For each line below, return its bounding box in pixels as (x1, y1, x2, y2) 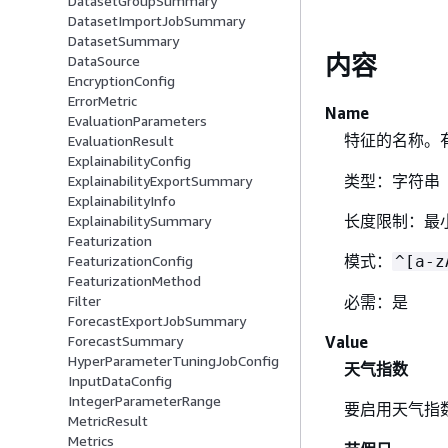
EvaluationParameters (68, 112, 207, 130)
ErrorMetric (68, 92, 137, 110)
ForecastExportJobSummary (68, 312, 246, 330)
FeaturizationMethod (68, 272, 201, 290)
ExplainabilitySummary (68, 212, 211, 230)
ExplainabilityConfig (68, 152, 191, 170)
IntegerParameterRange (68, 392, 221, 410)
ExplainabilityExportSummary (68, 172, 252, 190)
